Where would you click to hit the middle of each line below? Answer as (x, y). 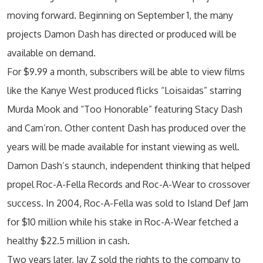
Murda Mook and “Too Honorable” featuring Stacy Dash (125, 109)
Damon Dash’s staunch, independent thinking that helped (129, 166)
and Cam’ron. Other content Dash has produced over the (127, 128)
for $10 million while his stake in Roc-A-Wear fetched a (123, 222)
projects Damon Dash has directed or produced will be (122, 34)
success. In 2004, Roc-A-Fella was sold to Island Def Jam (128, 203)
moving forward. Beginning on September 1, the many (120, 15)
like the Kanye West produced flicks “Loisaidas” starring (124, 90)
